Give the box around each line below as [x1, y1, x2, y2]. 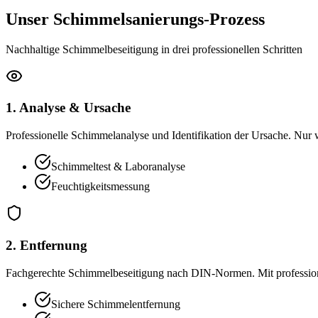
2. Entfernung [6, 237, 87, 253]
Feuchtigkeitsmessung [51, 180, 150, 193]
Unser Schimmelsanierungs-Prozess [6, 9, 265, 28]
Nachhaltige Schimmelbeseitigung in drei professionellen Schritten [6, 43, 302, 55]
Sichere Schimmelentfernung [51, 297, 180, 310]
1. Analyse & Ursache [6, 100, 131, 116]
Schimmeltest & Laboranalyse [51, 160, 185, 173]
